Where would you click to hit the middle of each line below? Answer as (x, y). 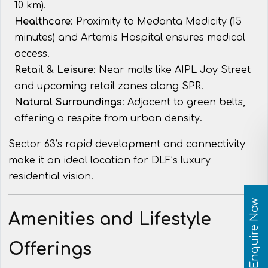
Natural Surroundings (68, 103)
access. (32, 54)
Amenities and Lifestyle (110, 220)
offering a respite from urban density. (108, 119)
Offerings (50, 250)
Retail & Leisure (54, 70)
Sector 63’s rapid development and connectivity (127, 144)
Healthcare (42, 22)
